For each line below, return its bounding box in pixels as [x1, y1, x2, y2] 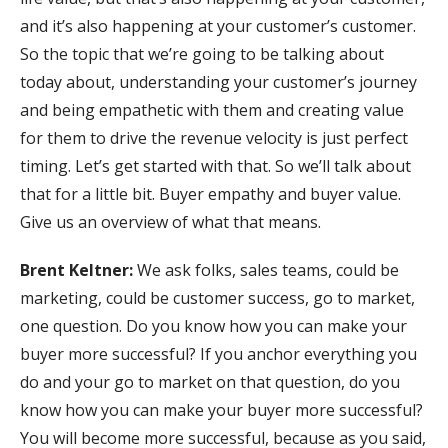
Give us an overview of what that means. [20, 211, 321, 234]
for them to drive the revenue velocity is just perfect [20, 127, 408, 150]
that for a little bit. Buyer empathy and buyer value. [20, 183, 401, 206]
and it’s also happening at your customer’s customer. [20, 15, 416, 38]
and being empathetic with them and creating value [20, 99, 404, 122]
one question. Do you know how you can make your [20, 315, 407, 338]
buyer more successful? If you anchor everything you [20, 343, 417, 366]
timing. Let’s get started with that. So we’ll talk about [20, 155, 411, 178]
